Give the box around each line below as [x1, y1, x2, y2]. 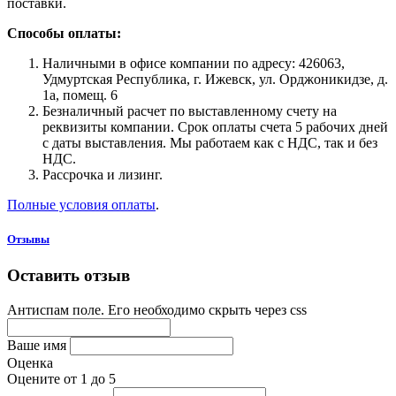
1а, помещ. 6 [42, 87, 118, 103]
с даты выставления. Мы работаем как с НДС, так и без [42, 134, 377, 150]
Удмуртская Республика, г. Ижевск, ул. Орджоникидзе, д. [42, 71, 388, 87]
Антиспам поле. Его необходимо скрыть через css [7, 301, 307, 317]
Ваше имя [7, 337, 66, 353]
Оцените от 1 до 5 [7, 370, 116, 386]
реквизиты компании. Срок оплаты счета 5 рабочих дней [42, 118, 388, 134]
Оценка [7, 354, 53, 370]
